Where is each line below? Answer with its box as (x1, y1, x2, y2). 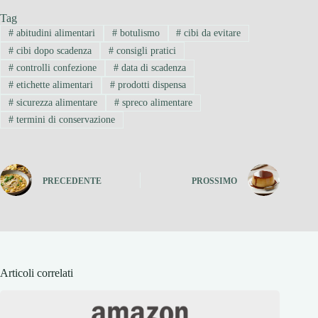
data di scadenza (118, 62, 186, 73)
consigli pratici (113, 45, 176, 56)
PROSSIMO (192, 175, 238, 186)
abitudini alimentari (13, 28, 95, 39)
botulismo (116, 28, 160, 39)
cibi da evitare (181, 28, 241, 39)
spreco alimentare (119, 97, 192, 108)
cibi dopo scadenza (13, 45, 92, 56)
